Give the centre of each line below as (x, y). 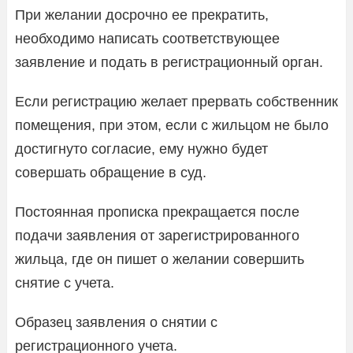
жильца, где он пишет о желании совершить (160, 259)
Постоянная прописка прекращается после (157, 212)
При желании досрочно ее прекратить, (142, 15)
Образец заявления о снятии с (116, 322)
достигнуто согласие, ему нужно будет (141, 149)
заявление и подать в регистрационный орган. (169, 62)
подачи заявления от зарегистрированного (157, 235)
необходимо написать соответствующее (147, 38)
